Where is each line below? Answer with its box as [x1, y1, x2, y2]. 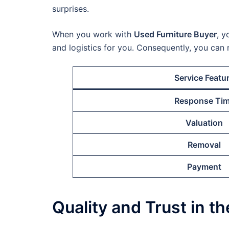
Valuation [186, 118, 223, 128]
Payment [187, 162, 221, 172]
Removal [188, 140, 221, 150]
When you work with [52, 29, 134, 40]
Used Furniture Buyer [134, 29, 217, 40]
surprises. [52, 4, 89, 14]
